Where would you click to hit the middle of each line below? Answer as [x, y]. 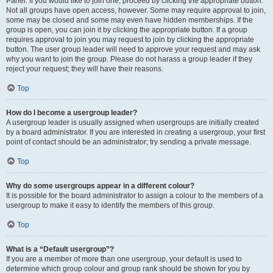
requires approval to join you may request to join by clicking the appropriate [130, 39]
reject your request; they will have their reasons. [85, 69]
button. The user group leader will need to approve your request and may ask [133, 49]
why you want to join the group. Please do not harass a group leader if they [129, 59]
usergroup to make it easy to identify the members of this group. [110, 205]
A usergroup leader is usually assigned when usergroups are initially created [133, 122]
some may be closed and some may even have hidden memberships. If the [129, 20]
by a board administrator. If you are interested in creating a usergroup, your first [136, 132]
